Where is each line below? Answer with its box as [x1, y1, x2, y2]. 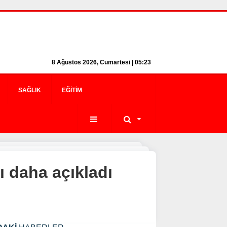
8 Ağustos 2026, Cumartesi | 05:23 [52, 59, 151, 66]
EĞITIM [62, 87, 82, 94]
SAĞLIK [18, 87, 41, 94]
